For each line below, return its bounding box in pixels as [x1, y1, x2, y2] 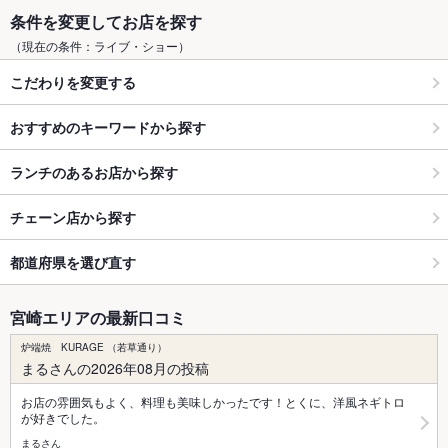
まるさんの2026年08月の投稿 [21, 358, 209, 379]
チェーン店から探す [10, 206, 136, 227]
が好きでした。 [21, 409, 105, 427]
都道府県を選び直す [10, 251, 136, 272]
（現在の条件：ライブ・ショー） [10, 37, 190, 55]
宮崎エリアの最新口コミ [10, 306, 186, 330]
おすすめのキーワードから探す [10, 116, 206, 137]
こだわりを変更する [10, 71, 136, 92]
